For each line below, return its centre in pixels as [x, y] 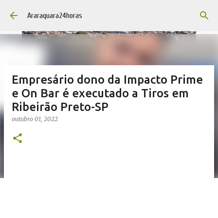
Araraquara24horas [55, 16]
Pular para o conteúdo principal [109, 12]
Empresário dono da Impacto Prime [107, 80]
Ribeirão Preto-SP [60, 107]
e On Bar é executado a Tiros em [100, 93]
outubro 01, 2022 [35, 119]
